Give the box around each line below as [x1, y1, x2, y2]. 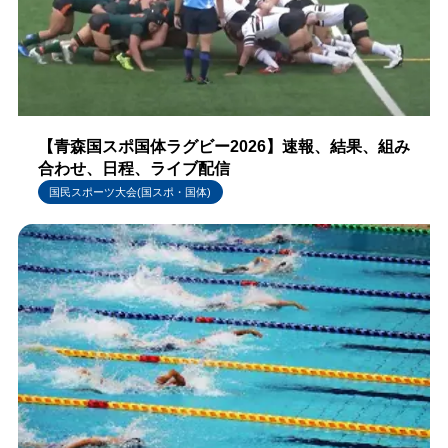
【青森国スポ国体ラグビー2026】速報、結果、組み [37, 138, 410, 156]
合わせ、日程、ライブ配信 [37, 160, 230, 178]
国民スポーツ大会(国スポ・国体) [49, 186, 212, 198]
